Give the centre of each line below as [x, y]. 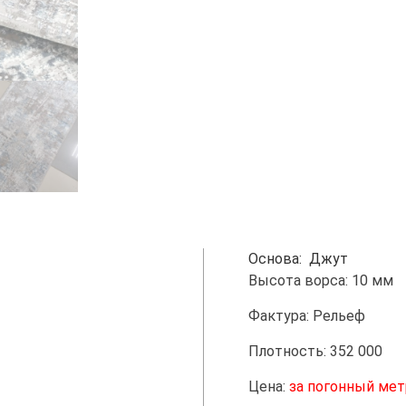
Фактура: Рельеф [307, 316]
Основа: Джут [298, 259]
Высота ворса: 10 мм [321, 280]
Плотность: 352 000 [315, 351]
